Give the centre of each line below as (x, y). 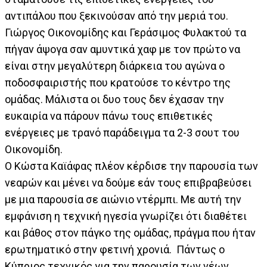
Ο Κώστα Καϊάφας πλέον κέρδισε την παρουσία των (131, 166)
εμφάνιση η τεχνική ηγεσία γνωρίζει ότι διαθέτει (126, 216)
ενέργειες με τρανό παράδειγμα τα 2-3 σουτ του (122, 133)
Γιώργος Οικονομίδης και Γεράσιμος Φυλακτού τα (125, 33)
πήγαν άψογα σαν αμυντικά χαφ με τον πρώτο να (122, 49)
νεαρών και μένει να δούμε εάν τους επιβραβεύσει (128, 183)
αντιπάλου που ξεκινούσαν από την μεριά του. (117, 16)
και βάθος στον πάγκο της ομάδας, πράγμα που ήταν (130, 233)
